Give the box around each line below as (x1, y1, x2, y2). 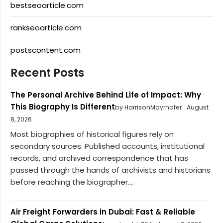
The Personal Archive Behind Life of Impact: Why (10, 89, 201, 100)
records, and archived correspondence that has (10, 153, 188, 164)
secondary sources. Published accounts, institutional (10, 141, 205, 152)
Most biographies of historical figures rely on (10, 129, 174, 140)
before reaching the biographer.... (10, 177, 134, 188)
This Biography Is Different (10, 101, 115, 112)
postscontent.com (10, 44, 81, 55)
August (187, 103, 209, 111)
